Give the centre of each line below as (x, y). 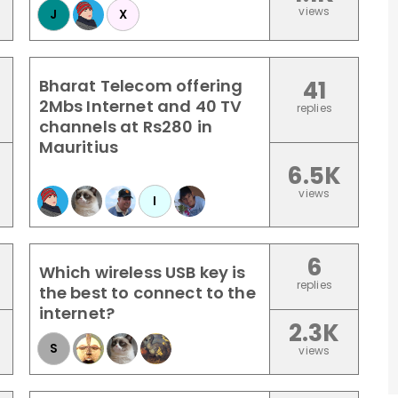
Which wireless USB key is (142, 272)
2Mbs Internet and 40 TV (140, 106)
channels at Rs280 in (125, 127)
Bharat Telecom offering (141, 86)
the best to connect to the (147, 293)
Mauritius (79, 147)
